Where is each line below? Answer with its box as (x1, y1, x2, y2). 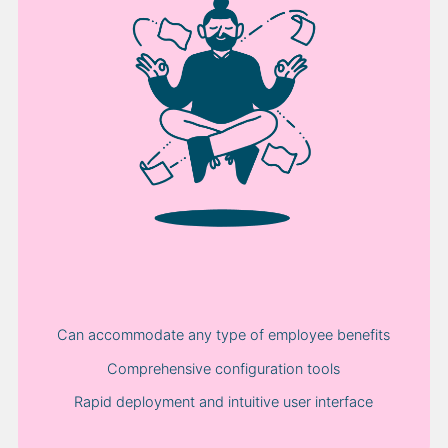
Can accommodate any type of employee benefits (57, 326, 391, 344)
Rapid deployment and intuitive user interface (74, 393, 374, 411)
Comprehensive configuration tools (107, 359, 341, 377)
